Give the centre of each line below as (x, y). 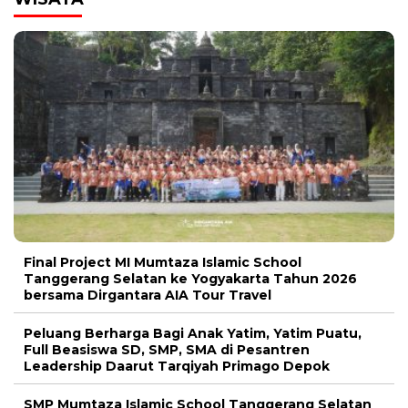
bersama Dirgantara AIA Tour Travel (148, 295)
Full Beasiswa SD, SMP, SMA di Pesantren (167, 349)
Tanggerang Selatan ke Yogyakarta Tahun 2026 (190, 278)
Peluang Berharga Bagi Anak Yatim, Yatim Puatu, (193, 333)
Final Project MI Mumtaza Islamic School (163, 262)
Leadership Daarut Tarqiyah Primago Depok (177, 366)
